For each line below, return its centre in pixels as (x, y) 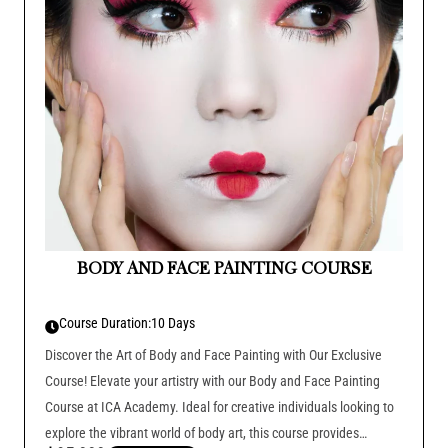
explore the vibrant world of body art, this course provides (202, 432)
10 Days (173, 322)
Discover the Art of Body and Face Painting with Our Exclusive (213, 354)
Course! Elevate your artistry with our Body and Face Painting (212, 380)
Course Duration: (105, 322)
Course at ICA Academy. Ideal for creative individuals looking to (219, 406)
